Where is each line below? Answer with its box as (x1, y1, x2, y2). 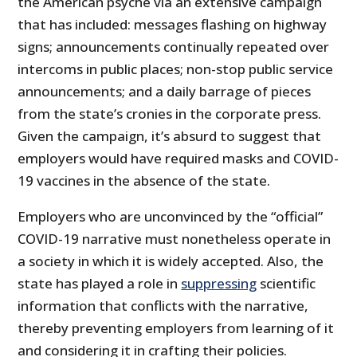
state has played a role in (18, 273, 182, 292)
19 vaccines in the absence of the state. (18, 171, 271, 190)
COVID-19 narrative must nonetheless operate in (18, 229, 331, 248)
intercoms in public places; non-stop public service (18, 59, 334, 78)
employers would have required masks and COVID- (18, 148, 339, 167)
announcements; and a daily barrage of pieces (18, 81, 312, 100)
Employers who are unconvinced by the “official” (18, 206, 324, 226)
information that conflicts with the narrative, (18, 296, 309, 315)
